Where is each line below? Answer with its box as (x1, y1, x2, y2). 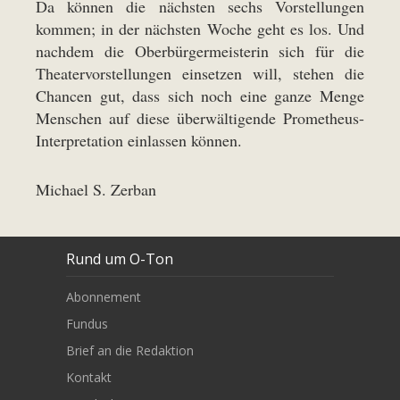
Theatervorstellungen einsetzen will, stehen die (36, 62, 364, 84)
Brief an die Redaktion (66, 341, 194, 359)
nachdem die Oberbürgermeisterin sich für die (36, 40, 364, 62)
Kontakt (66, 368, 112, 386)
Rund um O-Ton (66, 248, 173, 269)
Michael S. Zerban (36, 179, 156, 200)
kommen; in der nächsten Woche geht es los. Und (36, 18, 364, 39)
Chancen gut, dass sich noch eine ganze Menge (36, 85, 364, 106)
